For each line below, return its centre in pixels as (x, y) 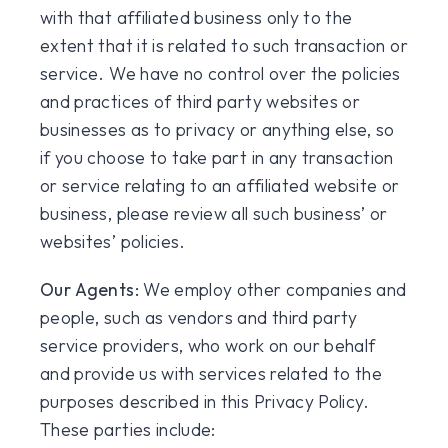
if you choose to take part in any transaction (217, 157)
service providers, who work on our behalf (208, 345)
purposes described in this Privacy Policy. (205, 401)
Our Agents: (89, 289)
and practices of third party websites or (200, 101)
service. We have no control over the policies (220, 73)
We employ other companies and (272, 289)
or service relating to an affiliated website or (220, 185)
